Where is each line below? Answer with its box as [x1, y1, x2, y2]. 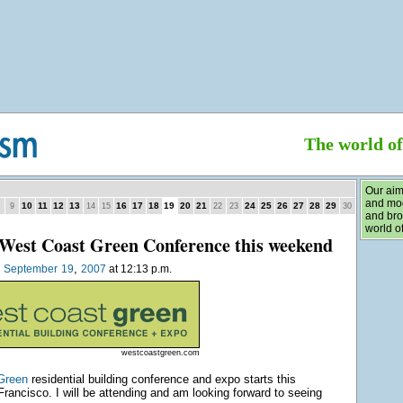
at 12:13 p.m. [105, 263, 172, 275]
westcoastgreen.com [121, 348, 200, 357]
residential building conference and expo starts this [27, 372, 296, 386]
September [3, 263, 58, 275]
